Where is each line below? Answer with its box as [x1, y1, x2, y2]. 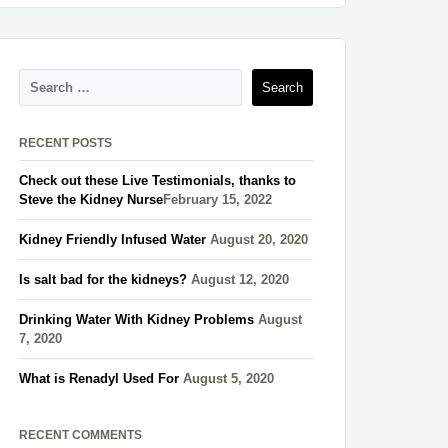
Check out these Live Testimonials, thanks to [19, 173, 297, 189]
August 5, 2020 [183, 371, 275, 387]
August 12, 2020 [191, 272, 290, 288]
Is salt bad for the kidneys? [19, 272, 188, 288]
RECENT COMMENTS [19, 428, 143, 443]
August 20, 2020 [210, 232, 309, 248]
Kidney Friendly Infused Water [19, 232, 207, 248]
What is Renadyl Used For [19, 371, 180, 387]
